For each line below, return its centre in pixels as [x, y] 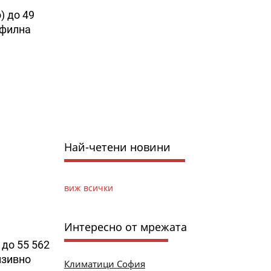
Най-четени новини [117, 147]
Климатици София [104, 263]
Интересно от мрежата [125, 227]
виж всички [88, 188]
